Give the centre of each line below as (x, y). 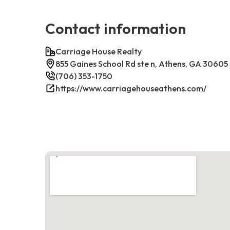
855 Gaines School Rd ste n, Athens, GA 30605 (142, 63)
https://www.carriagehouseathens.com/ (131, 88)
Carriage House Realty (99, 51)
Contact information (116, 28)
